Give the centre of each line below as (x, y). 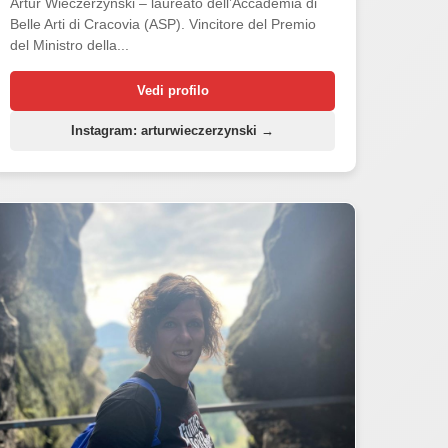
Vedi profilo (172, 90)
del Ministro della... (70, 44)
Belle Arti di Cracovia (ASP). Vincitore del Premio (163, 23)
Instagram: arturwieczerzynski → (173, 130)
